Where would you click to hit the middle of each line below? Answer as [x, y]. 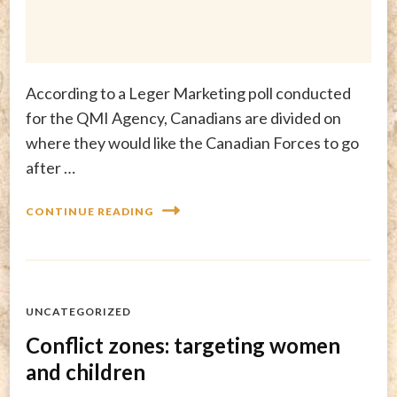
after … [51, 168]
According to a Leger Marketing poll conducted [188, 93]
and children [86, 372]
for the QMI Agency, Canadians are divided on [183, 118]
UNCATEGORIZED [78, 312]
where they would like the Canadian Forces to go [192, 143]
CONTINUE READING [90, 211]
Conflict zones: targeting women [183, 346]
